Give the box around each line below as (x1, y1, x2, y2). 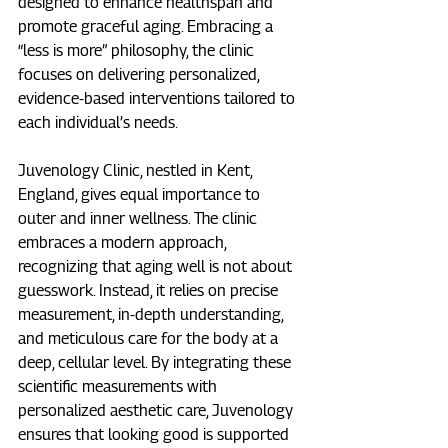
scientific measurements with (18, 377, 221, 397)
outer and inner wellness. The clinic (18, 209, 261, 229)
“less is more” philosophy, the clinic (18, 41, 258, 61)
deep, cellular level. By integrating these (18, 353, 295, 373)
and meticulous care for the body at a (18, 329, 282, 349)
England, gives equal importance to (18, 185, 264, 205)
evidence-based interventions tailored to (18, 89, 299, 109)
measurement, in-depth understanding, (18, 305, 287, 325)
